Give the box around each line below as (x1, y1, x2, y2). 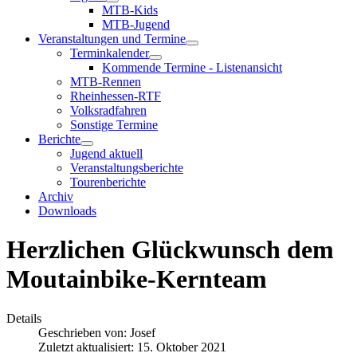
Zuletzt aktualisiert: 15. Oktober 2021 (38, 339, 226, 354)
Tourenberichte (70, 175, 146, 189)
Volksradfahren (70, 104, 147, 117)
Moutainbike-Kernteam (6, 265, 267, 294)
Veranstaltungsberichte (70, 161, 183, 175)
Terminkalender (70, 46, 149, 60)
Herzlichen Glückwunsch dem (6, 235, 334, 265)
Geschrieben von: (38, 325, 130, 339)
